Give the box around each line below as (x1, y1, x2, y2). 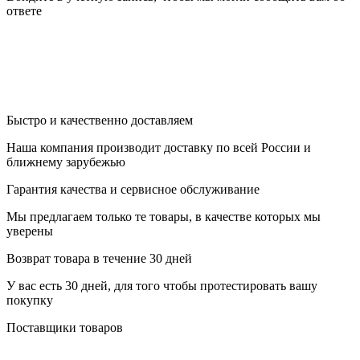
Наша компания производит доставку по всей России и (6, 141, 311, 155)
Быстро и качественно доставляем (6, 113, 193, 128)
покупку (6, 293, 53, 308)
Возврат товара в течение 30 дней (6, 252, 192, 266)
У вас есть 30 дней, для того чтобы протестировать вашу (6, 279, 317, 293)
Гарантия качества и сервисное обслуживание (6, 182, 260, 197)
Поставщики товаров (6, 321, 123, 335)
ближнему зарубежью (6, 155, 125, 170)
